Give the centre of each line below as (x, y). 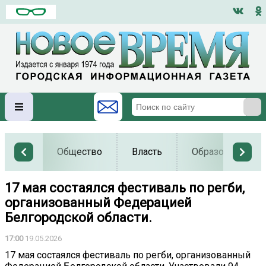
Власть (147, 152)
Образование (221, 152)
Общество (80, 152)
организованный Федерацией (98, 203)
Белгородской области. (78, 218)
